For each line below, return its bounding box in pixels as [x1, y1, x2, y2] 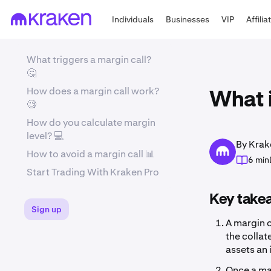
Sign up [31, 204, 62, 215]
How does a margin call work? [27, 85, 159, 97]
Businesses [166, 13, 210, 25]
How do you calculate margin [27, 116, 155, 129]
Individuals [112, 13, 154, 25]
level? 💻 [27, 129, 64, 142]
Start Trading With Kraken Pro [27, 166, 159, 178]
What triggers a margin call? [27, 53, 151, 66]
